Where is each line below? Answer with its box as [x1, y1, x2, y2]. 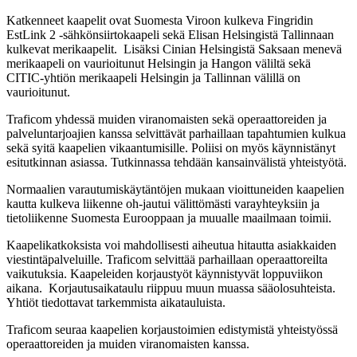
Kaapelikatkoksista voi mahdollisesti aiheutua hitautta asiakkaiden [6, 237, 336, 252]
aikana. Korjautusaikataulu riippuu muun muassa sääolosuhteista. [6, 280, 335, 295]
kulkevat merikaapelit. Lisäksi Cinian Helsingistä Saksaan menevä [6, 41, 342, 56]
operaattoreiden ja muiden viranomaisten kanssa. [6, 336, 249, 351]
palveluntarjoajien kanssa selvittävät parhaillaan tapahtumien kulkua [6, 126, 346, 140]
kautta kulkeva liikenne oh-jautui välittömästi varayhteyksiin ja [6, 196, 320, 210]
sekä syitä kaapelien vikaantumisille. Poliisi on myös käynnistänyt [6, 140, 335, 155]
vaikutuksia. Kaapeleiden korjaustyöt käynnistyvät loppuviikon [6, 266, 323, 280]
